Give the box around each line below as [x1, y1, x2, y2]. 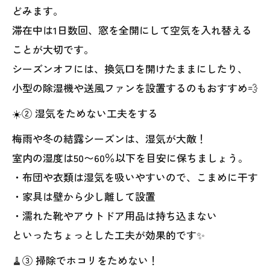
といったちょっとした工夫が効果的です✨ [12, 227, 205, 242]
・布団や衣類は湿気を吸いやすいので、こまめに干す [12, 169, 258, 184]
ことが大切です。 [12, 42, 94, 57]
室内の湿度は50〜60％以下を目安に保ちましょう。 [12, 150, 248, 165]
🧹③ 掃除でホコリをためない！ [12, 253, 159, 268]
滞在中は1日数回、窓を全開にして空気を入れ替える [12, 22, 252, 37]
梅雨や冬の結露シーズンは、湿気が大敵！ [12, 131, 207, 146]
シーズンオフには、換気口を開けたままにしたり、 [12, 61, 248, 76]
